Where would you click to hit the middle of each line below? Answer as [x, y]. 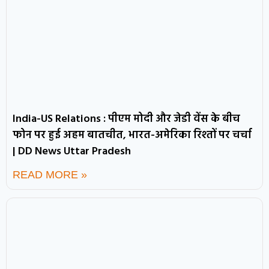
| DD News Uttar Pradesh [72, 151]
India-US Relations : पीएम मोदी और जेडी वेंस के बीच [126, 119]
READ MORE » [50, 174]
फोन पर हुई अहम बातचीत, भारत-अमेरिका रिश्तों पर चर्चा [132, 135]
